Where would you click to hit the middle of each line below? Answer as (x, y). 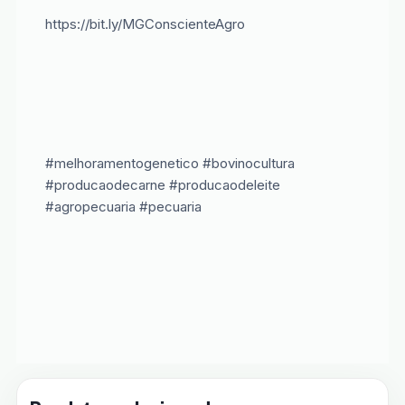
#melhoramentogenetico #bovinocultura (170, 163)
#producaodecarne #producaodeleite (162, 184)
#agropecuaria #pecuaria (123, 206)
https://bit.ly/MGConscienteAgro (145, 24)
